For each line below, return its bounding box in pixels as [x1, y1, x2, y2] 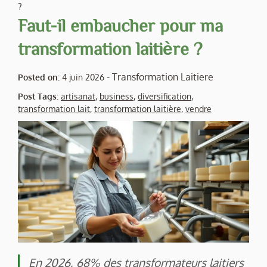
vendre [185, 103, 212, 114]
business [100, 91, 133, 101]
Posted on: [18, 72, 60, 82]
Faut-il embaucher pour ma [18, 15, 223, 34]
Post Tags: [18, 91, 61, 101]
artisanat [61, 91, 95, 101]
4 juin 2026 [62, 72, 104, 82]
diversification [138, 91, 191, 101]
